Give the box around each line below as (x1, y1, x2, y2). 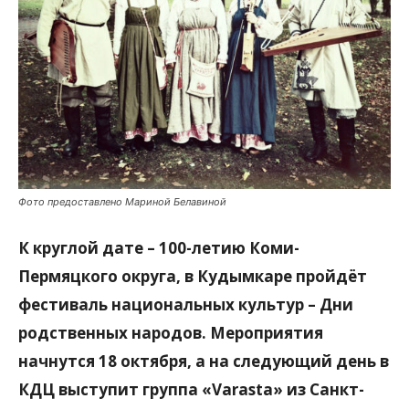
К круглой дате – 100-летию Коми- (18, 236, 299, 258)
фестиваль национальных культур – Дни (18, 293, 353, 315)
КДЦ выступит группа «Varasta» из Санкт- (18, 378, 364, 400)
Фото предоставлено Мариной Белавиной (18, 194, 226, 208)
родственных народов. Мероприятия (18, 321, 323, 343)
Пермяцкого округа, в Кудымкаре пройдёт (18, 265, 367, 287)
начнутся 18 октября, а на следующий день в (18, 350, 389, 372)
